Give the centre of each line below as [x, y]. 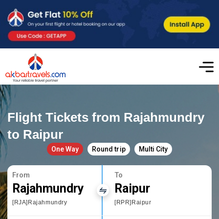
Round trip [109, 149]
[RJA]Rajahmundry [40, 202]
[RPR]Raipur [133, 202]
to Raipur [35, 134]
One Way [65, 149]
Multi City [153, 149]
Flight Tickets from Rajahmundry [106, 117]
